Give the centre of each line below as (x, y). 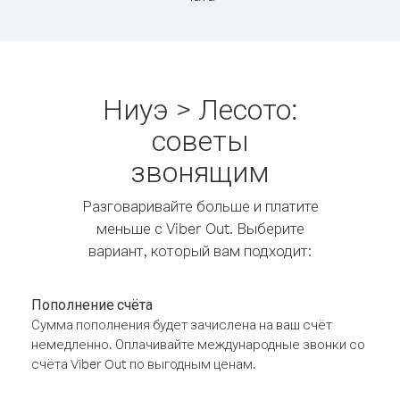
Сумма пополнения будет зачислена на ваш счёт (182, 325)
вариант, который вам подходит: (200, 250)
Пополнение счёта (92, 304)
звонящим (200, 171)
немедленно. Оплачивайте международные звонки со (198, 344)
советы (200, 140)
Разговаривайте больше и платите (200, 206)
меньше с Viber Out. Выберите (200, 228)
